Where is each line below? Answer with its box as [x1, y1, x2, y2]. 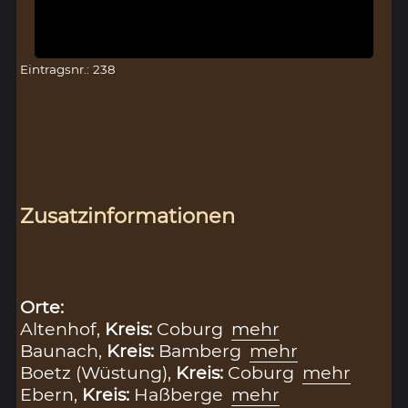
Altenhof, [20, 317, 106, 340]
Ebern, [20, 382, 83, 405]
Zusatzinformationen [20, 202, 236, 229]
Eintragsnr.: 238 [20, 62, 117, 77]
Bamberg [158, 339, 247, 362]
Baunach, [20, 339, 107, 362]
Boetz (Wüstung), [20, 361, 177, 383]
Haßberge [134, 382, 229, 405]
